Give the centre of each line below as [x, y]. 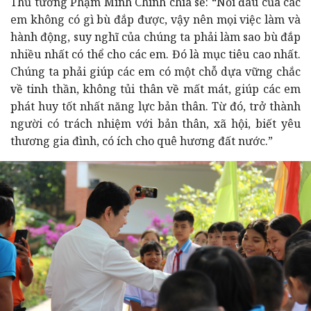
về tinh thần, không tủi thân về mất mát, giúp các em [155, 89]
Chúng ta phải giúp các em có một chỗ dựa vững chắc [155, 71]
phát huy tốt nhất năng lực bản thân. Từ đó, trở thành [155, 106]
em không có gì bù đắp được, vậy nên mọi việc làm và [155, 19]
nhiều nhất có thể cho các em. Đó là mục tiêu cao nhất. [155, 54]
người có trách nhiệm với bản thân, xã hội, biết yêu [155, 123]
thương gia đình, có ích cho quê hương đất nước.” [142, 141]
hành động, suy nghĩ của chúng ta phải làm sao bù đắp [155, 36]
